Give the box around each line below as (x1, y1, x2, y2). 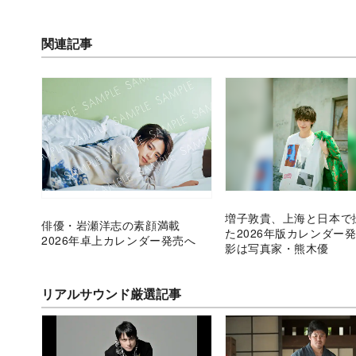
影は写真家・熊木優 (225, 239, 330, 256)
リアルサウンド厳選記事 (41, 284, 181, 303)
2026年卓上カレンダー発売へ (41, 232, 196, 249)
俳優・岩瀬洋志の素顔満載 (41, 217, 192, 234)
